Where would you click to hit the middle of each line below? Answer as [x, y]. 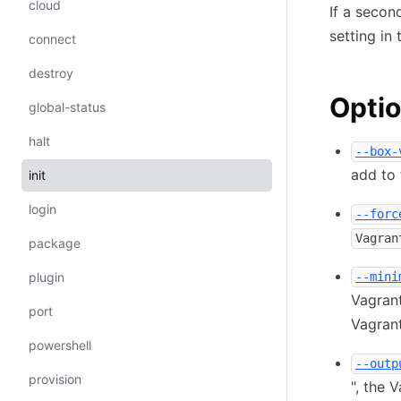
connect [52, 39]
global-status [67, 107]
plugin [47, 277]
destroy [51, 73]
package [55, 243]
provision [55, 379]
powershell [60, 345]
